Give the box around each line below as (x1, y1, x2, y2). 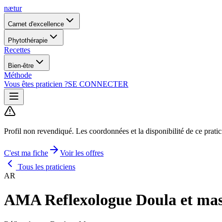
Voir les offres (60, 149, 104, 157)
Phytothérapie (8, 37, 48, 44)
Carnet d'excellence (8, 20, 64, 28)
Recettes (4, 46, 30, 54)
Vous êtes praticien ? (4, 80, 68, 88)
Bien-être (8, 62, 34, 69)
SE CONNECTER (68, 80, 128, 88)
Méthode (4, 71, 32, 79)
